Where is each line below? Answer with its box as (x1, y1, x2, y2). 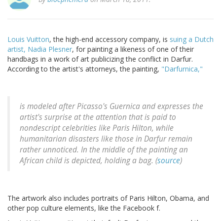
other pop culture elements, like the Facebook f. (7, 203, 160, 213)
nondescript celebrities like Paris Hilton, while (20, 123, 174, 134)
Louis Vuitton (7, 35, 49, 44)
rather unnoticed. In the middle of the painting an (20, 145, 188, 155)
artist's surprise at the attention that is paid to (20, 112, 176, 123)
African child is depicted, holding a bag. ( (20, 155, 157, 166)
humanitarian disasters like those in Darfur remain (20, 134, 192, 145)
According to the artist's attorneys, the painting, (7, 64, 161, 74)
